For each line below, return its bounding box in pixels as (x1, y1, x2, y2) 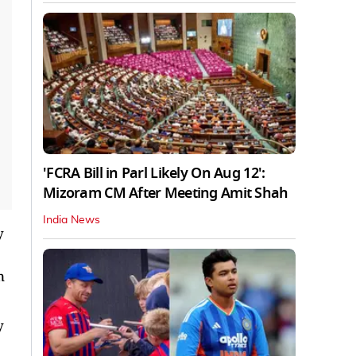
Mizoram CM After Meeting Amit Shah (43, 183, 288, 204)
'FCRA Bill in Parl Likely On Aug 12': (43, 163, 265, 184)
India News (43, 215, 100, 226)
